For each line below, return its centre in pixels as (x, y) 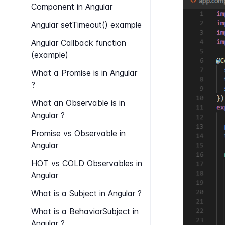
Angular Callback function (79, 43)
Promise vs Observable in (78, 133)
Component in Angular (72, 7)
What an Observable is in (78, 103)
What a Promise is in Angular (84, 73)
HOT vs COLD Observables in (87, 163)
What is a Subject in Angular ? (86, 193)
